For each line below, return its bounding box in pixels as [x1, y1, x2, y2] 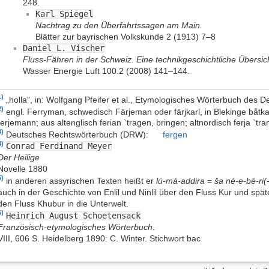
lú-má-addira [156, 176, 205, 186]
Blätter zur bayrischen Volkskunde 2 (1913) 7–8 [35, 32, 216, 42]
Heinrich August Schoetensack [6, 210, 141, 220]
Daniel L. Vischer [23, 43, 104, 53]
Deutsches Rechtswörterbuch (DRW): [6, 129, 151, 139]
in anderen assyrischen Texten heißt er [6, 176, 156, 186]
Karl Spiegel [35, 9, 93, 19]
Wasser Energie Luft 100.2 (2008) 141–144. [23, 66, 190, 76]
